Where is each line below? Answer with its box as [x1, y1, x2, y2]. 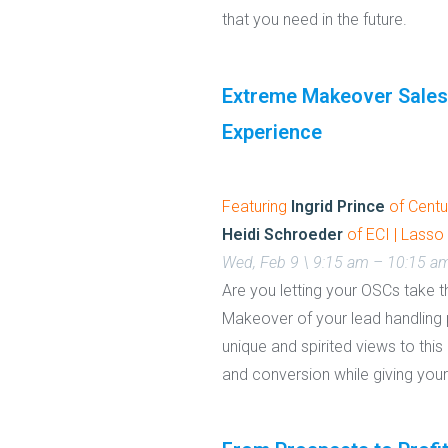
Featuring [222, 196, 291, 216]
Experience [222, 119, 322, 144]
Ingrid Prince [291, 196, 385, 216]
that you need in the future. [222, 10, 407, 30]
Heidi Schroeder [222, 224, 343, 244]
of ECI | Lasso [347, 224, 444, 244]
